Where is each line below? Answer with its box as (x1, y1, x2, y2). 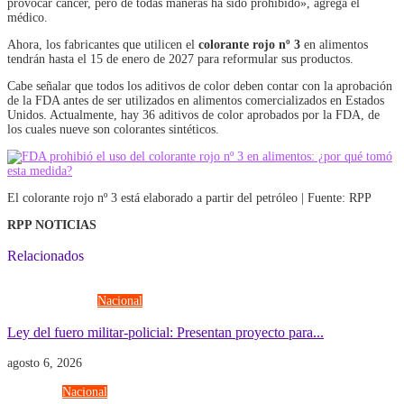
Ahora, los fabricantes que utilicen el (7, 37, 198, 51)
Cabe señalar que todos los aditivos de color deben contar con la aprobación (7, 78, 392, 93)
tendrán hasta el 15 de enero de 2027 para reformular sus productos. (7, 51, 353, 66)
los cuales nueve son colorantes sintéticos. (7, 122, 219, 136)
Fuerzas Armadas (7, 294, 97, 308)
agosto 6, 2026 (7, 356, 82, 371)
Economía (7, 385, 62, 399)
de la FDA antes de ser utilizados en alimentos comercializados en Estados (7, 93, 384, 107)
